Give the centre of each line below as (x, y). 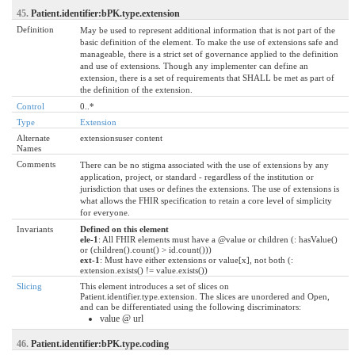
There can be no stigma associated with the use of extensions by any (204, 164)
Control (31, 106)
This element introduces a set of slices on (155, 286)
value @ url (122, 318)
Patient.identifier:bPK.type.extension (105, 13)
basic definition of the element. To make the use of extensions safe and (209, 42)
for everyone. (105, 212)
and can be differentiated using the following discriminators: (191, 306)
